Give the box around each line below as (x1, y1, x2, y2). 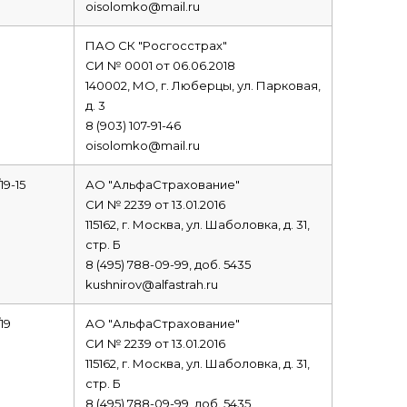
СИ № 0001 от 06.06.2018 (84, 58, 235, 73)
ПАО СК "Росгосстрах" (84, 38, 227, 53)
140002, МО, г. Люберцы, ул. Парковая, (84, 78, 321, 93)
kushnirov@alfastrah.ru (84, 277, 218, 292)
